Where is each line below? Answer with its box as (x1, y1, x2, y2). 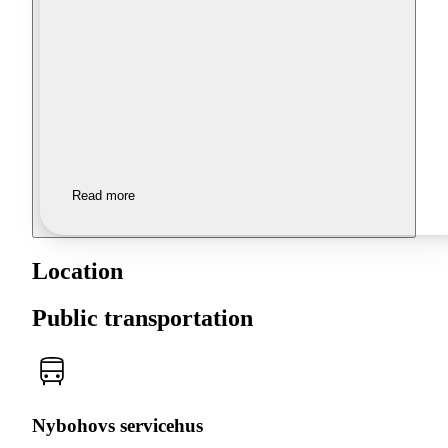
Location (32, 258, 123, 285)
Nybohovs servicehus (32, 414, 203, 436)
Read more (72, 188, 135, 204)
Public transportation (32, 305, 253, 332)
